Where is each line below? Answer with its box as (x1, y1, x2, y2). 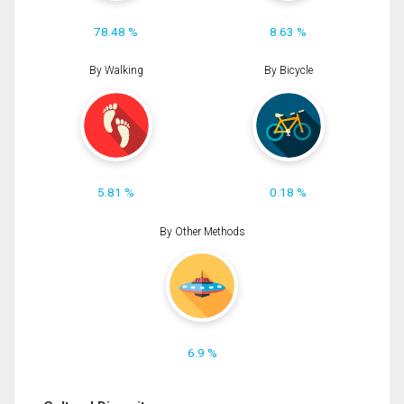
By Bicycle (263, 64, 313, 78)
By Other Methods (159, 225, 245, 238)
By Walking (88, 64, 143, 78)
